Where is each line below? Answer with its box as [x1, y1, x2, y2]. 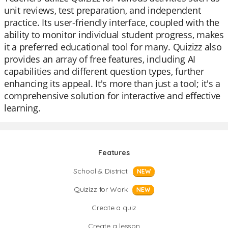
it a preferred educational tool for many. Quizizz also [4, 41, 222, 53]
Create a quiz [92, 203, 136, 212]
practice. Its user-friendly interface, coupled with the [4, 16, 220, 28]
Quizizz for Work [73, 185, 128, 194]
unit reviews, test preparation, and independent [4, 4, 201, 16]
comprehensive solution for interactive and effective [4, 90, 220, 102]
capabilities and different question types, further [4, 65, 204, 77]
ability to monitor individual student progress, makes [4, 28, 224, 41]
